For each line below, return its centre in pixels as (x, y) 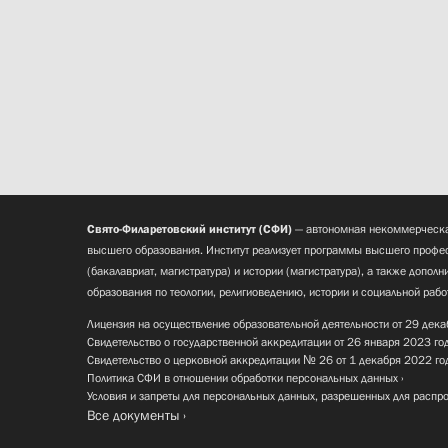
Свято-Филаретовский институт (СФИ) (189, 229)
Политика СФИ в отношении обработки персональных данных (242, 378)
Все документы (133, 415)
